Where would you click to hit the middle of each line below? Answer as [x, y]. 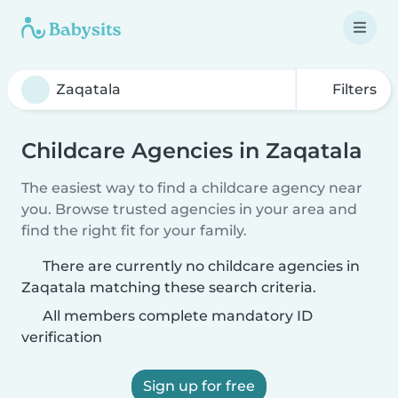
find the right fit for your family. [134, 231]
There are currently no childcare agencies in [201, 266]
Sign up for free [199, 386]
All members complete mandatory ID [176, 316]
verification [62, 337]
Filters [353, 89]
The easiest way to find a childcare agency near [192, 188]
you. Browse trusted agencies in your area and [189, 209]
